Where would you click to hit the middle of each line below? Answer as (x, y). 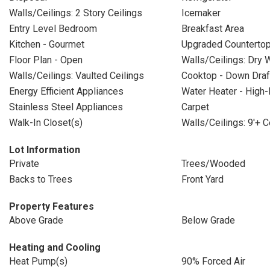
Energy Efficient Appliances (66, 91)
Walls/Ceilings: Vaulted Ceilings (77, 76)
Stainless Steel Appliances (66, 107)
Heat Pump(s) (38, 261)
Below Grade (208, 220)
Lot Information (45, 150)
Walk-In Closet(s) (46, 123)
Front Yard (202, 179)
